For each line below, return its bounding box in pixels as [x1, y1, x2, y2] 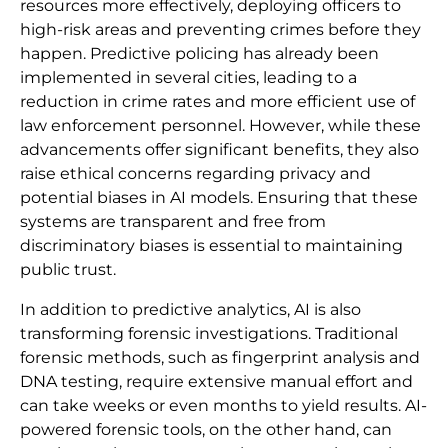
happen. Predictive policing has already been [20, 44, 379, 64]
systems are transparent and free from [20, 212, 326, 232]
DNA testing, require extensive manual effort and [20, 372, 413, 392]
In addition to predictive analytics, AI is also [20, 300, 361, 320]
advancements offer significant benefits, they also [20, 140, 419, 160]
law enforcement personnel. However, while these [20, 116, 421, 136]
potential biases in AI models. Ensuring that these [20, 188, 418, 208]
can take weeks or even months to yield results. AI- [20, 396, 427, 416]
